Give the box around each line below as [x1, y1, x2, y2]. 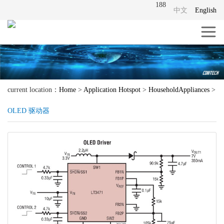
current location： [7, 86, 59, 94]
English [195, 6, 216, 14]
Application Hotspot [83, 86, 140, 94]
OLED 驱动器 [7, 107, 49, 115]
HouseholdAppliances [148, 86, 209, 94]
